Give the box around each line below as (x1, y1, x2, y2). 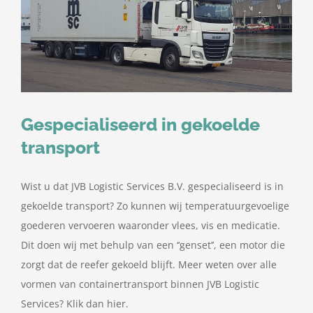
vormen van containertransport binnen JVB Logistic (21, 277, 259, 291)
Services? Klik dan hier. (21, 296, 129, 310)
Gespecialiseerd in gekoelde (21, 113, 260, 135)
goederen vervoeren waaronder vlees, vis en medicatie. (21, 218, 280, 232)
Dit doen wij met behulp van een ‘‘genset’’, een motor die (21, 238, 285, 252)
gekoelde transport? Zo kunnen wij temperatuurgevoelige (21, 198, 289, 212)
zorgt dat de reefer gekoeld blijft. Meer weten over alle (21, 257, 277, 271)
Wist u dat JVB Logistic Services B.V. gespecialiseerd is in (21, 179, 284, 193)
